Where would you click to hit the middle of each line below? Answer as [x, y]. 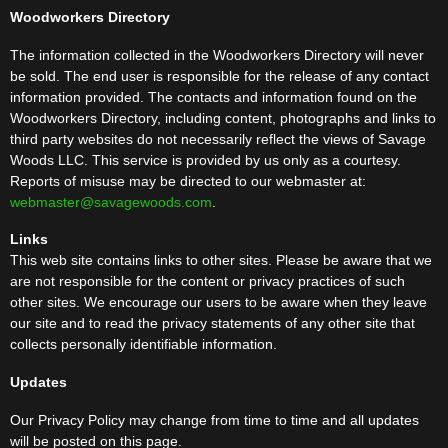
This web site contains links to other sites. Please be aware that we [221, 260]
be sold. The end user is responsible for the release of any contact [219, 75]
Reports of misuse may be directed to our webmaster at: [188, 180]
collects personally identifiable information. [143, 344]
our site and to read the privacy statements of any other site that [212, 323]
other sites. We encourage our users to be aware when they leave [218, 302]
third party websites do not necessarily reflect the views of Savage [218, 138]
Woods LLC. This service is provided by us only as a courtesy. [205, 159]
